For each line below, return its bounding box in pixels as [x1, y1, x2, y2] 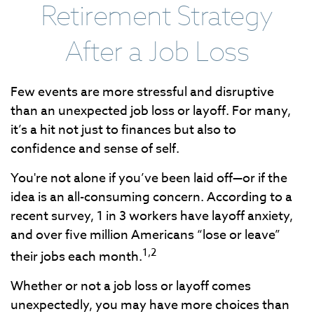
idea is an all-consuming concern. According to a [11, 188, 292, 207]
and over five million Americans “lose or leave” [11, 226, 280, 245]
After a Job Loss [65, 33, 249, 69]
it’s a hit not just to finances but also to [11, 121, 236, 139]
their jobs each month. [11, 247, 142, 266]
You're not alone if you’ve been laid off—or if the [11, 169, 287, 188]
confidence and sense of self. [11, 139, 182, 158]
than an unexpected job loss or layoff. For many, [11, 102, 291, 121]
